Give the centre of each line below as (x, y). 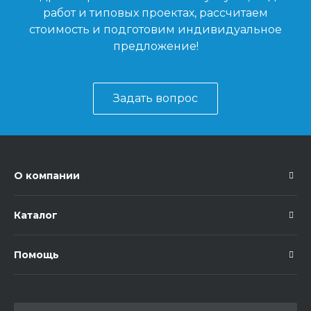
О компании (47, 175)
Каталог (36, 215)
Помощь (36, 254)
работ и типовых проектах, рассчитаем (155, 12)
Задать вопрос (155, 98)
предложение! (155, 46)
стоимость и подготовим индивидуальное (155, 29)
